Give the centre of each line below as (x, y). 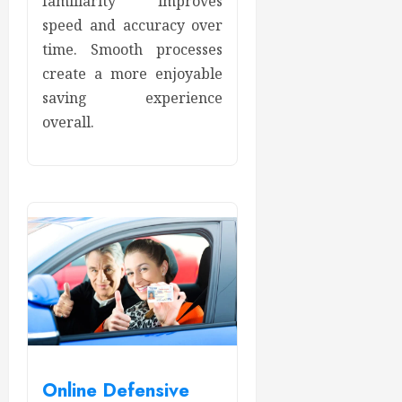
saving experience (133, 98)
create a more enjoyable (133, 74)
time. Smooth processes (133, 50)
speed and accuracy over (133, 26)
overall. (68, 122)
